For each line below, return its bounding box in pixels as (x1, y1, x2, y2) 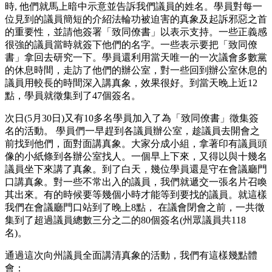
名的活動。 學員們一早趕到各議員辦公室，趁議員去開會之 (5, 125, 260, 136)
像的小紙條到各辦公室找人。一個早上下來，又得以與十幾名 (5, 151, 267, 161)
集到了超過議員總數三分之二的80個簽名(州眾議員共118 (5, 214, 246, 225)
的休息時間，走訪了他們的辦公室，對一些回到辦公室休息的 (5, 64, 267, 75)
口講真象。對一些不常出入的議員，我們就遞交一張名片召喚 (5, 176, 267, 187)
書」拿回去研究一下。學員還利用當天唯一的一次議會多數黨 (5, 52, 267, 63)
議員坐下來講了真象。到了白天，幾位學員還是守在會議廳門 (5, 163, 267, 174)
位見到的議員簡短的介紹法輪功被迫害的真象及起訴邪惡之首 (5, 13, 267, 24)
